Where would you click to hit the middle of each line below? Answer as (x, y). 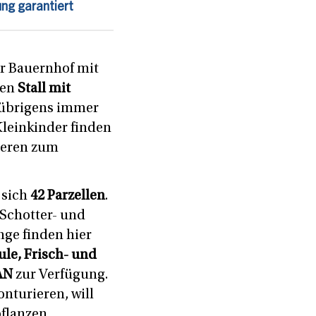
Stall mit (43, 89)
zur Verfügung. (60, 275)
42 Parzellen (68, 196)
